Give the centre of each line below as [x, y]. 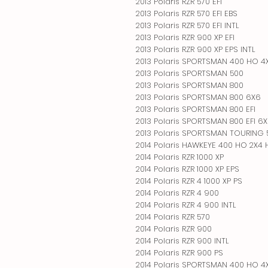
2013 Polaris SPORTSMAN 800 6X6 [198, 97]
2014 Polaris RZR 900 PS [179, 252]
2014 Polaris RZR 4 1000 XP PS [189, 181]
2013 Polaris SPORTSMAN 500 [190, 73]
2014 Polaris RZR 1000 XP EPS [188, 169]
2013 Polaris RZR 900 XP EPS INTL [195, 49]
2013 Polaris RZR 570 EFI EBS [187, 13]
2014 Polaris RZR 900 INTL [182, 240]
